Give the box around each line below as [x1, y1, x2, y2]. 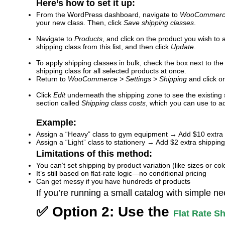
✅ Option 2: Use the [36, 204, 173, 219]
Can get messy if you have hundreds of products [36, 177, 190, 185]
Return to [36, 75, 68, 83]
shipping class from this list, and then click [36, 43, 171, 51]
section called [36, 99, 81, 107]
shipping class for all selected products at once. [36, 67, 186, 75]
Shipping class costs [81, 99, 146, 107]
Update [171, 43, 194, 51]
